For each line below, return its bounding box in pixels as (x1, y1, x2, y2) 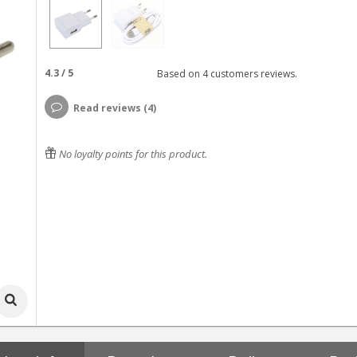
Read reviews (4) (73, 101, 156, 115)
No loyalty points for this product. (56, 147, 207, 161)
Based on (151, 66, 202, 80)
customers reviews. (207, 66, 297, 80)
